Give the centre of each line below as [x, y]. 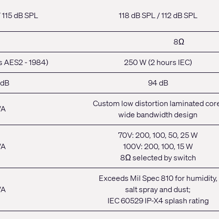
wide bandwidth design [158, 115]
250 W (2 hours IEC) [158, 62]
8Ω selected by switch [158, 158]
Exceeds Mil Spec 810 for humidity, [158, 178]
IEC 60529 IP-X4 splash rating [158, 201]
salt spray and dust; [158, 189]
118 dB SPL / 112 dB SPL [158, 15]
